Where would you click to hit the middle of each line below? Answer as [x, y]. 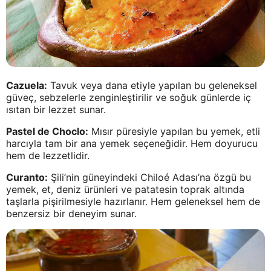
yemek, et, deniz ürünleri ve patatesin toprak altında [125, 190]
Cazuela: [27, 86]
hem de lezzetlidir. [48, 156]
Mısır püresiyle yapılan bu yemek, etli [174, 132]
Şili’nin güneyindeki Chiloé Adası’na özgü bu [149, 178]
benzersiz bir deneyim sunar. [71, 214]
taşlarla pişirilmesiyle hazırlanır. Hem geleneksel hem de [133, 202]
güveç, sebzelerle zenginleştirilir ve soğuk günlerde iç [129, 98]
